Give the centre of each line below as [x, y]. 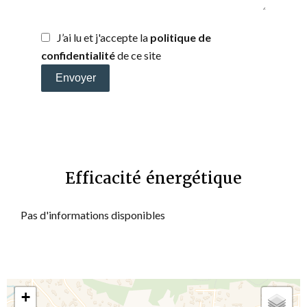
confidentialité [78, 55]
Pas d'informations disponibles [93, 214]
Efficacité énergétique [153, 178]
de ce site [138, 55]
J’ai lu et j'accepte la [103, 37]
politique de [181, 37]
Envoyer [75, 77]
